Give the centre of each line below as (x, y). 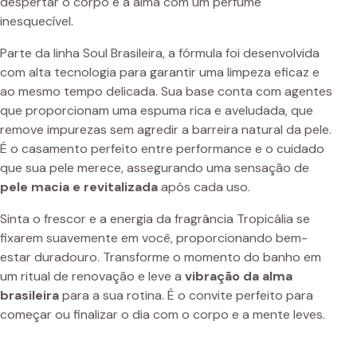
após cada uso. (204, 187)
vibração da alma (239, 277)
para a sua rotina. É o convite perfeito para (186, 296)
